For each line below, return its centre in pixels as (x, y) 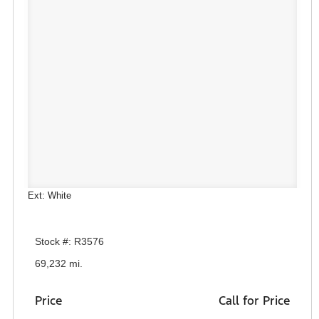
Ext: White (49, 195)
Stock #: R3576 (69, 241)
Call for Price (254, 301)
